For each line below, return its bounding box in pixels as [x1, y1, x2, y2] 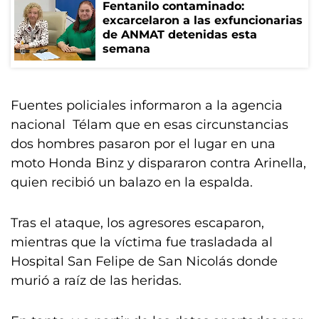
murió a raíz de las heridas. [11, 273, 182, 288]
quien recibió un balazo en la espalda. [11, 174, 253, 190]
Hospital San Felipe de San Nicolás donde [11, 253, 278, 269]
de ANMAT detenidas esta [103, 28, 257, 41]
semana [103, 42, 150, 56]
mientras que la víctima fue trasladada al [11, 234, 273, 250]
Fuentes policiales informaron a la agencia [11, 98, 283, 113]
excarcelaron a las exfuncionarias [103, 14, 303, 27]
